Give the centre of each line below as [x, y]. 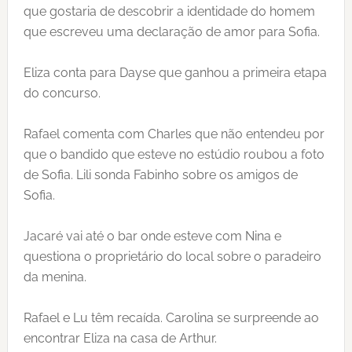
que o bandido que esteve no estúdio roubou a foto [174, 154]
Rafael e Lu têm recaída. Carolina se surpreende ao [171, 318]
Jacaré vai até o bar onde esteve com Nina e [152, 236]
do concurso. [62, 93]
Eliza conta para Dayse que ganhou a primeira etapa [175, 73]
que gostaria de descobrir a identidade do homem [169, 11]
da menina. [55, 277]
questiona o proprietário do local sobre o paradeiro [172, 257]
